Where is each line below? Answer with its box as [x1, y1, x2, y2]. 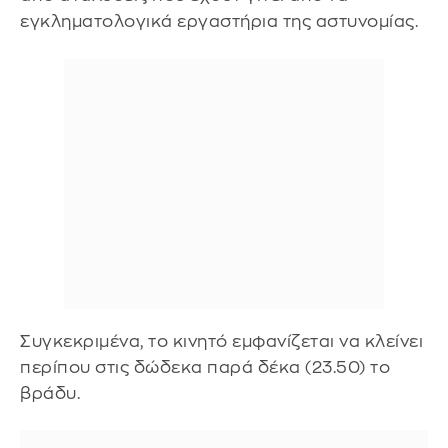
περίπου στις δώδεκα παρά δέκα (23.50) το [20, 358, 390, 376]
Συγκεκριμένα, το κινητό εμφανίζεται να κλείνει [20, 332, 423, 350]
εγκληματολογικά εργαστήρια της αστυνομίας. [20, 13, 418, 30]
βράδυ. [20, 384, 80, 402]
